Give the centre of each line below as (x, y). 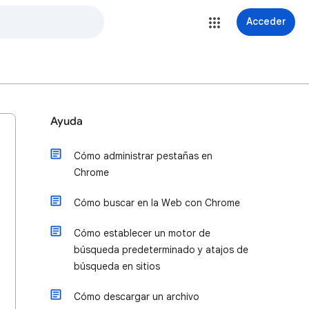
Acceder (266, 21)
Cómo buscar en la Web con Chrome (157, 203)
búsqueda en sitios (117, 266)
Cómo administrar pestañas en (143, 156)
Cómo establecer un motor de (142, 233)
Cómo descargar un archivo (137, 297)
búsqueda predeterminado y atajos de (161, 250)
